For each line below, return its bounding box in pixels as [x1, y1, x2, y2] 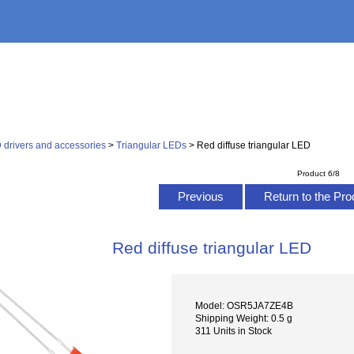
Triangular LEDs [116, 139, 187, 150]
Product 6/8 [297, 168, 341, 178]
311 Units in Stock [195, 325, 273, 336]
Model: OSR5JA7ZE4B [195, 299, 294, 311]
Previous [174, 190, 227, 204]
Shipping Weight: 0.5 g [195, 312, 293, 323]
